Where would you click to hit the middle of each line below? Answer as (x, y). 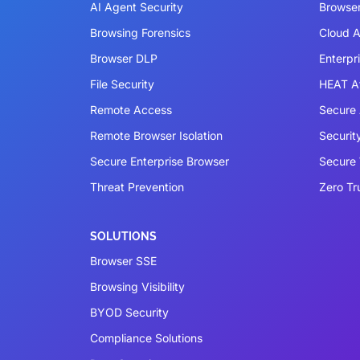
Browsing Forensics (140, 32)
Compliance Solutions (146, 337)
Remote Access (131, 109)
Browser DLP (124, 58)
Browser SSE (123, 260)
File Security (122, 84)
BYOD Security (129, 312)
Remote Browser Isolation (156, 135)
